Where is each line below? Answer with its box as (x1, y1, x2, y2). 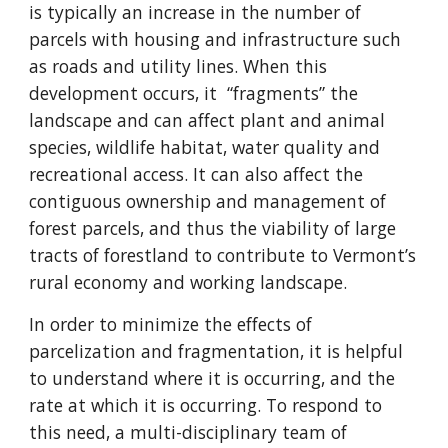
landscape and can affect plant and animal (29, 108, 386, 132)
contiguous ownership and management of (29, 189, 387, 213)
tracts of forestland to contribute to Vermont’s (29, 243, 417, 267)
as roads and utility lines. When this (29, 54, 328, 78)
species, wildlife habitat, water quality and (29, 135, 381, 159)
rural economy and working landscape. (29, 270, 353, 294)
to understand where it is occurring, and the (29, 366, 396, 390)
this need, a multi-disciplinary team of (29, 420, 348, 444)
